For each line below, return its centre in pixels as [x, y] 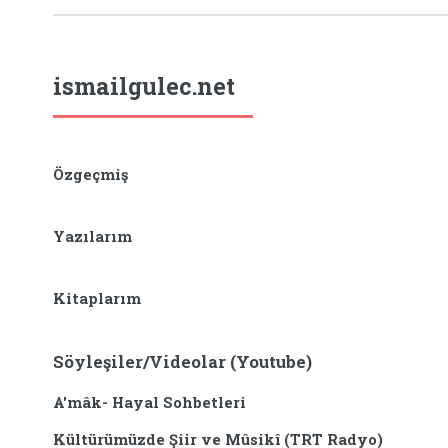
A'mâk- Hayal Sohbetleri [150, 402]
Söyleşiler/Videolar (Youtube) [183, 362]
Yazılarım [93, 237]
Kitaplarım [97, 299]
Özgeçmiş [91, 175]
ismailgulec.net [144, 85]
